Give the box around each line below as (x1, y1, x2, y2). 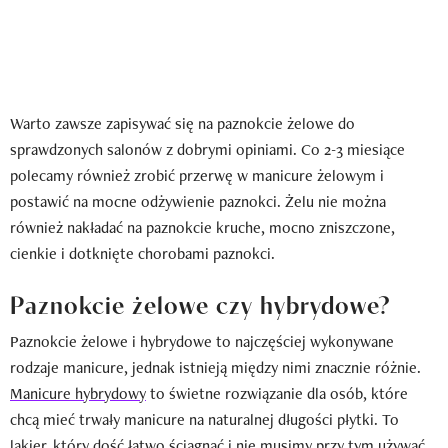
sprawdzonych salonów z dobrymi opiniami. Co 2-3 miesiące (10, 138, 405, 160)
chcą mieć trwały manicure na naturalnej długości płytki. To (10, 408, 399, 430)
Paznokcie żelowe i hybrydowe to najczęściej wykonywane (10, 330, 394, 352)
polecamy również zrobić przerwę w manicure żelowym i (10, 164, 384, 186)
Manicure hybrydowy (10, 382, 146, 404)
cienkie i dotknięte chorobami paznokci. (10, 242, 275, 264)
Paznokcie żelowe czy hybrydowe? (10, 285, 391, 320)
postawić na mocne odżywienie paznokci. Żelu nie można (10, 190, 386, 212)
